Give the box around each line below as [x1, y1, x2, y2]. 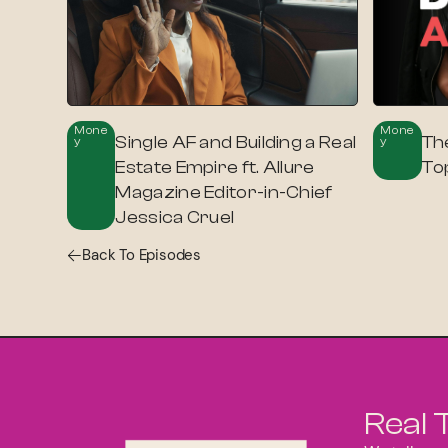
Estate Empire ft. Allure [115, 156, 315, 178]
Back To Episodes [82, 244, 201, 265]
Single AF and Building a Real [115, 131, 357, 153]
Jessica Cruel [115, 206, 235, 228]
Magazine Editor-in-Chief [115, 181, 333, 203]
